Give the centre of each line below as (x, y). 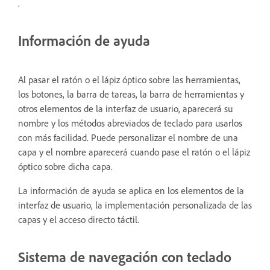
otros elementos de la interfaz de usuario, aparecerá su (125, 109)
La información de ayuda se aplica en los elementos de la (131, 191)
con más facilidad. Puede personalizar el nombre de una (128, 138)
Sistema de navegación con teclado (125, 257)
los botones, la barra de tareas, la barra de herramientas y (131, 94)
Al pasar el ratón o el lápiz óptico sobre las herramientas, (129, 80)
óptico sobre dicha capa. (65, 167)
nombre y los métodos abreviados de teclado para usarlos (130, 123)
